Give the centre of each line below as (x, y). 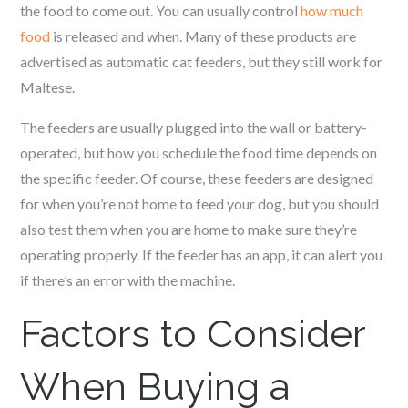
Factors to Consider (193, 334)
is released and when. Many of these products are (204, 36)
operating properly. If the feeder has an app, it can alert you (202, 255)
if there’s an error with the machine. (128, 280)
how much (332, 10)
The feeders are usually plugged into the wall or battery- (194, 127)
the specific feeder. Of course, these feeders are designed (197, 178)
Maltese (46, 87)
